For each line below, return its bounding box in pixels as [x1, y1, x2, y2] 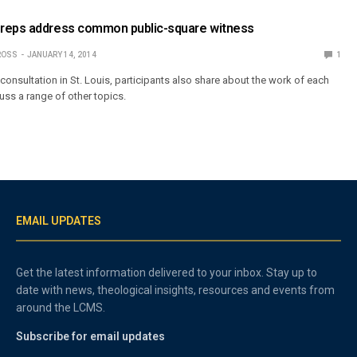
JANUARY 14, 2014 [26, 50, 96, 60]
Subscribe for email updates [16, 329, 165, 343]
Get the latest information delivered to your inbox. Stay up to [16, 265, 318, 279]
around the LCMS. [16, 300, 106, 314]
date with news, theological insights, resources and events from [16, 283, 335, 296]
